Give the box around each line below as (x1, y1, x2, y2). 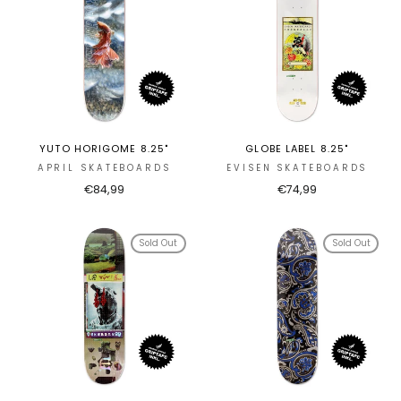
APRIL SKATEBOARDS (37, 161, 171, 174)
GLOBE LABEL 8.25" (245, 141, 349, 156)
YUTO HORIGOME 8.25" (39, 141, 169, 156)
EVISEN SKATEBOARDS (226, 161, 368, 174)
